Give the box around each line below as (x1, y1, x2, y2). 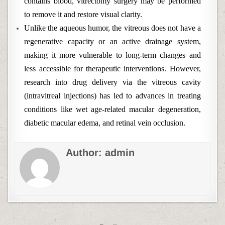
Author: (66, 147, 105, 158)
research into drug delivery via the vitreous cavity (24, 78, 201, 86)
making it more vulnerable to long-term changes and (24, 51, 201, 59)
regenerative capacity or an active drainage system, (24, 37, 201, 46)
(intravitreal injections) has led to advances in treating (24, 91, 201, 100)
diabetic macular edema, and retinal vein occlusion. (24, 119, 186, 127)
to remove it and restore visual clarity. (24, 10, 143, 19)
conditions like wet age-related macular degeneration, (24, 105, 201, 114)
